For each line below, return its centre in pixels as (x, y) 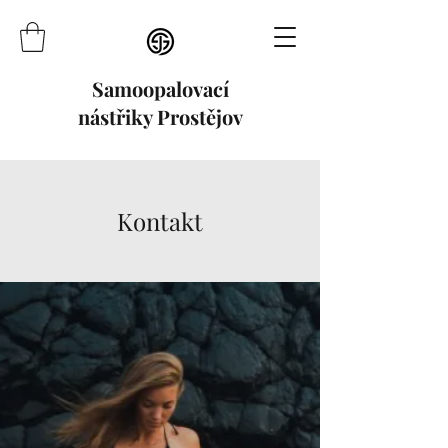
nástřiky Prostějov (160, 116)
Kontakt (160, 221)
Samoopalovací (160, 88)
